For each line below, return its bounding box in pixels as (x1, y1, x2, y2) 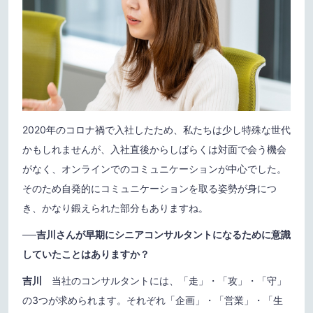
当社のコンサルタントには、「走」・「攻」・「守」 (42, 275, 286, 287)
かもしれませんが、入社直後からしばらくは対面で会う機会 (22, 143, 286, 156)
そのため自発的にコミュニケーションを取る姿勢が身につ (22, 182, 277, 195)
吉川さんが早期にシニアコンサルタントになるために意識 (36, 228, 291, 241)
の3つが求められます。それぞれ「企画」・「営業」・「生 (22, 294, 283, 307)
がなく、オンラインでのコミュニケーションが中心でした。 (22, 163, 286, 175)
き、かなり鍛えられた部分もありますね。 (22, 202, 208, 214)
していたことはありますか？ (22, 248, 150, 261)
